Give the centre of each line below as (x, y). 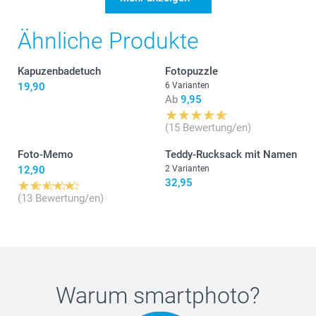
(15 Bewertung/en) (208, 127)
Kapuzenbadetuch (59, 71)
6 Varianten (187, 85)
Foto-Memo (45, 154)
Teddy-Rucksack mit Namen (231, 154)
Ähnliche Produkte (108, 41)
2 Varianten (187, 168)
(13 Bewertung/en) (61, 198)
